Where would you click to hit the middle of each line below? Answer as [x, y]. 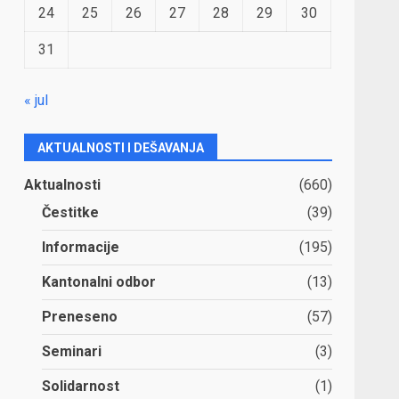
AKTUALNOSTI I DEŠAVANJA [121, 148]
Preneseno [80, 317]
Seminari [72, 352]
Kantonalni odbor [99, 282]
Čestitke [71, 213]
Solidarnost [81, 387]
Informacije [81, 248]
